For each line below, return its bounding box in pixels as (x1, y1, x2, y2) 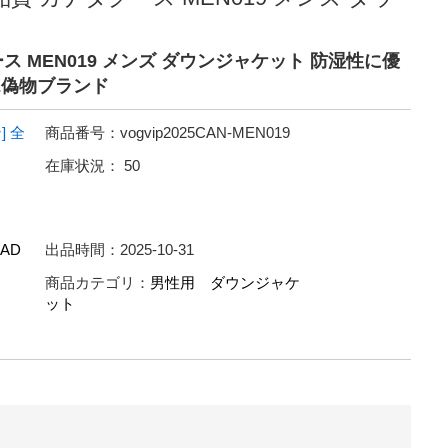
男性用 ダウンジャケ (150, 274, 300, 291)
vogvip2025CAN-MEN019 (120, 124, 290, 141)
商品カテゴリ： (45, 274, 150, 291)
